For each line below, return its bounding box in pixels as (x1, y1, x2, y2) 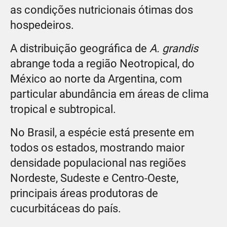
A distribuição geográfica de (10, 42, 149, 55)
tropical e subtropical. (10, 102, 116, 116)
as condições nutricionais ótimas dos (10, 3, 193, 16)
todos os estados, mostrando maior (10, 141, 184, 154)
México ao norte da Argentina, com (10, 72, 182, 85)
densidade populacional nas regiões (10, 156, 186, 169)
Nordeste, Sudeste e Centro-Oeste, (10, 171, 178, 184)
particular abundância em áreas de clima (10, 87, 209, 100)
